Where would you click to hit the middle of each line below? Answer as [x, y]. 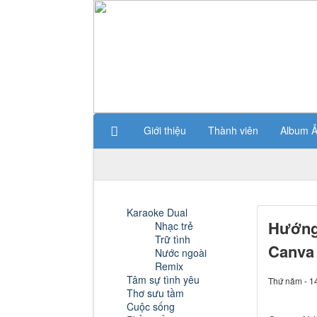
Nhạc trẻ [174, 226]
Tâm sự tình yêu [163, 280]
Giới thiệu [165, 130]
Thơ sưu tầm [155, 293]
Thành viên [233, 130]
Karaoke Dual [157, 213]
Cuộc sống [151, 307]
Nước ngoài [181, 253]
